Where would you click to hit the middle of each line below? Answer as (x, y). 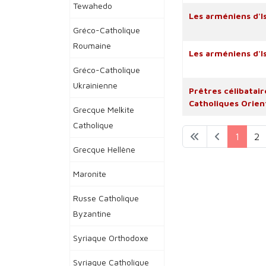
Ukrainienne (95, 85)
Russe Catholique (106, 198)
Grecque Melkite (104, 110)
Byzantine (92, 213)
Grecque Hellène (104, 149)
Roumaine (92, 45)
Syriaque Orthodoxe (111, 238)
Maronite (90, 174)
